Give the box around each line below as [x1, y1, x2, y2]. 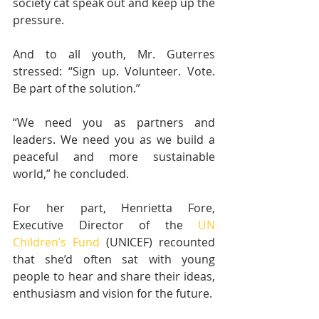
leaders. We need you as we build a [13, 132, 215, 148]
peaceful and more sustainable [13, 149, 215, 165]
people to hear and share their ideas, [13, 268, 215, 285]
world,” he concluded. [13, 166, 129, 182]
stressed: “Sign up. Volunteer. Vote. [13, 63, 215, 80]
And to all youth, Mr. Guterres [13, 46, 215, 63]
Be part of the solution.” [13, 80, 140, 97]
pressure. [13, 12, 64, 28]
